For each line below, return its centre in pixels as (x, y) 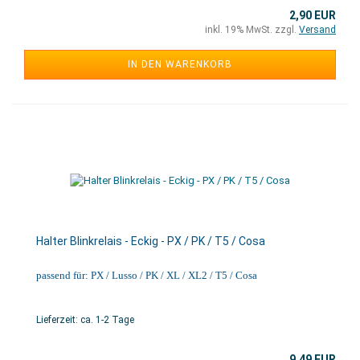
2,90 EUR (313, 15)
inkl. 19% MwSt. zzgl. (252, 30)
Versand (317, 30)
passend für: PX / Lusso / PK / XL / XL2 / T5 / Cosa (147, 275)
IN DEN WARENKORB (180, 64)
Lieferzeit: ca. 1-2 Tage (85, 320)
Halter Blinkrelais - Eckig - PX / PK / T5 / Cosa (151, 241)
